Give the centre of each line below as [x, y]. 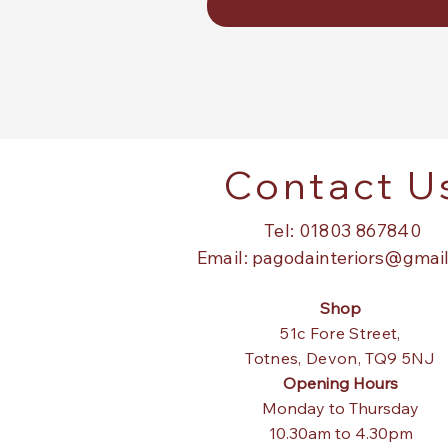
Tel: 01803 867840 [342, 230]
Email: [224, 257]
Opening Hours [340, 383]
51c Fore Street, [340, 333]
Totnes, [276, 358]
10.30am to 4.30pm [340, 433]
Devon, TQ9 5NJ [371, 358]
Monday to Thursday [340, 408]
